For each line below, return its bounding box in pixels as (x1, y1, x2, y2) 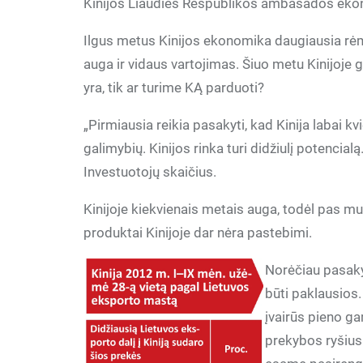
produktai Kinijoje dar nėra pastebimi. (83, 224, 313, 241)
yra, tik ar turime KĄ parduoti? (83, 79, 265, 96)
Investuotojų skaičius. (83, 164, 217, 180)
